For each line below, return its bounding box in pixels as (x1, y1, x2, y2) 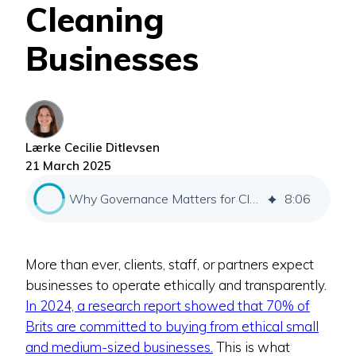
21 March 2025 (25, 157, 111, 173)
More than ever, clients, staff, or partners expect (25, 255, 314, 273)
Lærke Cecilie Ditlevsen (25, 139, 160, 155)
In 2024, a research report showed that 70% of (25, 296, 310, 314)
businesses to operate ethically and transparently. (25, 276, 327, 293)
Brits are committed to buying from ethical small (25, 317, 319, 335)
